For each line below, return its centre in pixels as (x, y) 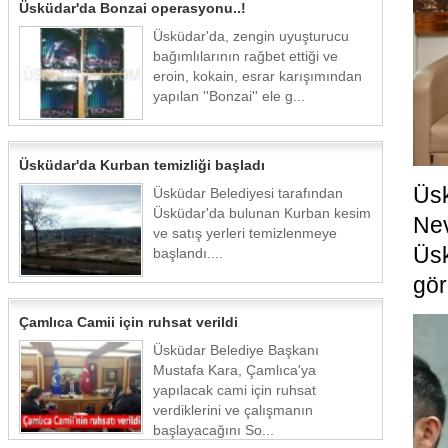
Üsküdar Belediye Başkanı (236, 350)
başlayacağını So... (213, 430)
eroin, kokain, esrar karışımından (257, 76)
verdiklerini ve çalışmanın (233, 410)
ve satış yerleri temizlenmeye (245, 233)
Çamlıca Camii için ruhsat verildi (128, 322)
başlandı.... (188, 253)
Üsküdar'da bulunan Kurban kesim (262, 213)
